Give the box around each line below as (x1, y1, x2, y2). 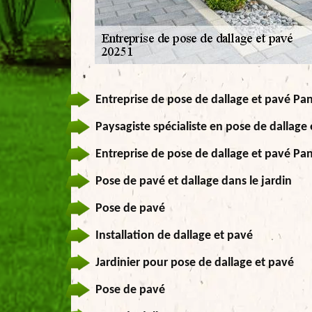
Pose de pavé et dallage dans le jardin (95, 175, 292, 188)
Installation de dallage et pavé (95, 229, 253, 242)
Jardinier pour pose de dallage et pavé (95, 256, 294, 270)
